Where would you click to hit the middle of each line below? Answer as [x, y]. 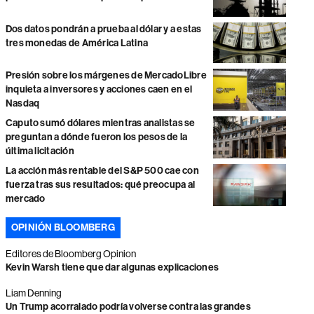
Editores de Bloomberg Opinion [70, 254]
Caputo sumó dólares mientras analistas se [100, 123]
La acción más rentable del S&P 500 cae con [102, 171]
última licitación [40, 151]
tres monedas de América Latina [77, 43]
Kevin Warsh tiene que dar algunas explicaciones [112, 268]
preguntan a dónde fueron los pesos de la [96, 137]
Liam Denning [33, 293]
